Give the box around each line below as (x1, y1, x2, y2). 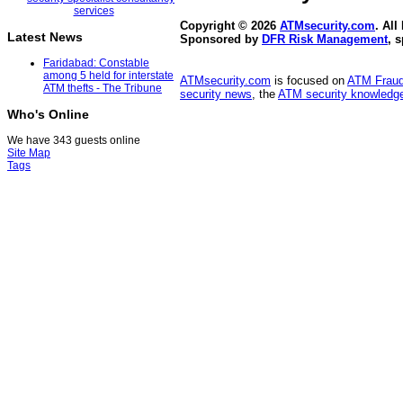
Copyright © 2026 (180, 19, 280, 33)
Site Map (7, 147, 50, 160)
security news (180, 87, 252, 102)
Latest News (7, 30, 83, 45)
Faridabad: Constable (43, 57, 149, 70)
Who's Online (7, 107, 89, 122)
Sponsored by (180, 32, 262, 47)
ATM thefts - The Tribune (43, 82, 162, 95)
